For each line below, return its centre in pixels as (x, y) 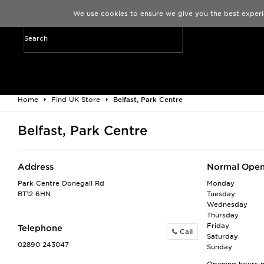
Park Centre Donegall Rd (61, 183)
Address (36, 167)
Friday (218, 226)
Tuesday (221, 194)
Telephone (40, 228)
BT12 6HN (34, 194)
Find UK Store (76, 100)
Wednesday (227, 204)
